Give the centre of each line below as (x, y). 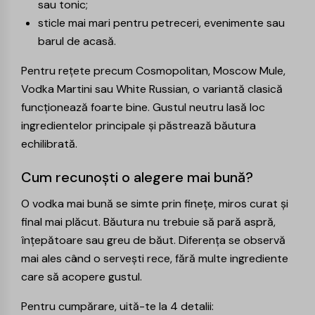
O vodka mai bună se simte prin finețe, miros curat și (155, 203)
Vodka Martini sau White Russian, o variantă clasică (152, 89)
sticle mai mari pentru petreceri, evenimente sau (161, 22)
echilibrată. (49, 143)
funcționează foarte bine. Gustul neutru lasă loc (143, 107)
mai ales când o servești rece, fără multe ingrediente (155, 258)
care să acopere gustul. (82, 276)
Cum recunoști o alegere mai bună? (137, 177)
